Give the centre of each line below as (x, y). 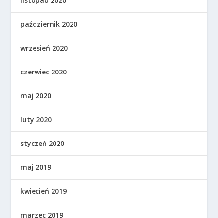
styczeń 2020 (43, 143)
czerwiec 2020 (44, 72)
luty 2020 (36, 119)
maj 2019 (36, 167)
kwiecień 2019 (44, 191)
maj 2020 (36, 95)
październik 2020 (49, 24)
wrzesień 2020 (44, 48)
